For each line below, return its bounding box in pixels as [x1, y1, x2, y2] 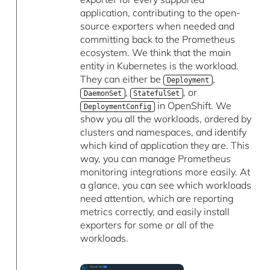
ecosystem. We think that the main [80, 46, 231, 59]
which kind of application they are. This [80, 139, 250, 152]
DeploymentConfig [84, 102, 152, 111]
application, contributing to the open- [80, 7, 241, 19]
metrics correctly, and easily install [80, 206, 230, 218]
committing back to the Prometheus [80, 33, 236, 46]
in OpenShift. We [154, 99, 231, 112]
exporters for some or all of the [80, 219, 215, 231]
